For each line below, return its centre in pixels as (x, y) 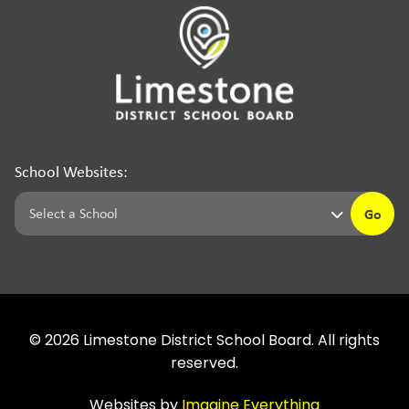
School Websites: (71, 172)
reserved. (204, 365)
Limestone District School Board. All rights (230, 342)
